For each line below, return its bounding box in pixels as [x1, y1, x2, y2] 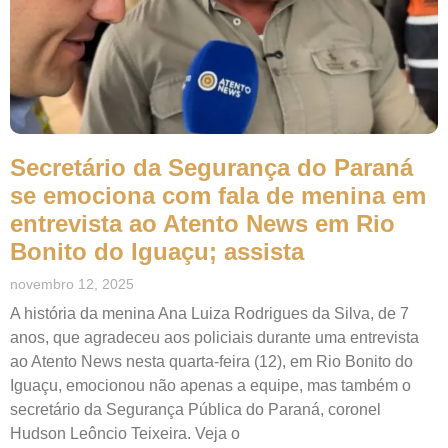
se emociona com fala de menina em [10, 181, 426, 209]
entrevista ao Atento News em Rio [10, 209, 395, 237]
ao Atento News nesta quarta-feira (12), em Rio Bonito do [10, 352, 413, 370]
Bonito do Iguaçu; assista [10, 237, 304, 265]
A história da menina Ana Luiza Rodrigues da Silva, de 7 [10, 304, 409, 322]
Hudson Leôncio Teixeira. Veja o [10, 424, 240, 442]
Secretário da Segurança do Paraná [10, 153, 413, 181]
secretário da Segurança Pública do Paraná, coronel [10, 400, 381, 418]
